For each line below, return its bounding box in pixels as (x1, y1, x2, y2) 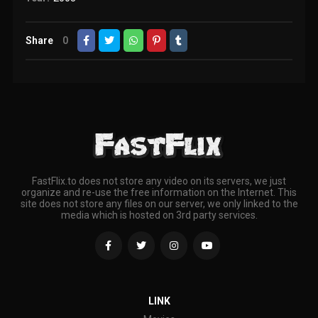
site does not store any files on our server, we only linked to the (20, 198, 298, 210)
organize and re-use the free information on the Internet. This (21, 187, 297, 199)
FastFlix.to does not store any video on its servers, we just (32, 175, 286, 187)
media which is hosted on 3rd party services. (60, 209, 258, 221)
